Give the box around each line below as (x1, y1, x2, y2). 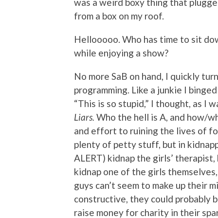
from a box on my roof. (74, 10, 164, 22)
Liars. (74, 111, 96, 123)
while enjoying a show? (74, 47, 168, 59)
